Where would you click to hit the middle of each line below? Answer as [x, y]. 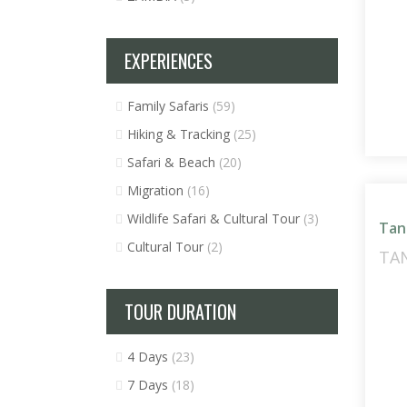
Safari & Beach [173, 163]
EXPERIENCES [169, 61]
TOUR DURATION [180, 312]
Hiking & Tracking [180, 134]
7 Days [149, 385]
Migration [157, 191]
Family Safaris [170, 106]
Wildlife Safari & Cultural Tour [215, 219]
